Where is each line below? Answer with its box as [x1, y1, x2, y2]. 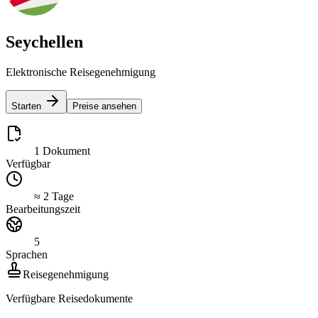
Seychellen [6, 32, 83, 51]
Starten [11, 100, 41, 111]
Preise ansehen [72, 100, 136, 111]
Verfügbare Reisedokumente [6, 292, 133, 305]
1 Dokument [34, 144, 90, 157]
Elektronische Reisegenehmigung [6, 65, 155, 78]
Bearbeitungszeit [6, 202, 80, 215]
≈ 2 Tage [34, 190, 74, 202]
